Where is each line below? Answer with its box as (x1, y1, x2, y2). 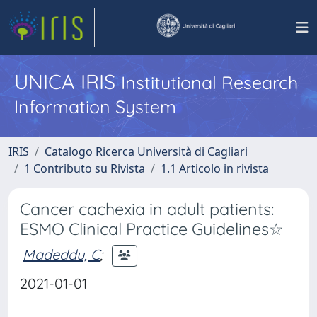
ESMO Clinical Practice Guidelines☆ (20, 219, 284, 239)
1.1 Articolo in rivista (161, 161, 269, 176)
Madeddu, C (23, 245, 100, 263)
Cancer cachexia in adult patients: (20, 199, 274, 219)
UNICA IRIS (14, 69, 121, 94)
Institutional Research (121, 71, 298, 93)
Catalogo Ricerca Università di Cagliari (45, 144, 248, 159)
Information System (14, 96, 176, 117)
